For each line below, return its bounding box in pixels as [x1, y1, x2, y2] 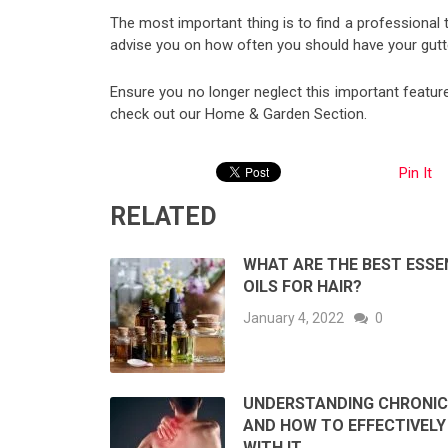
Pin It [399, 164, 432, 183]
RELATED [110, 202, 217, 232]
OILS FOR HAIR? [243, 277, 366, 297]
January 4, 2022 [243, 310, 344, 327]
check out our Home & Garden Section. [110, 105, 367, 124]
